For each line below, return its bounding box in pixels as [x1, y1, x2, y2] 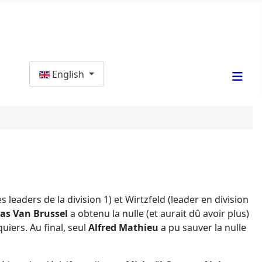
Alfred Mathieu [88, 221, 158, 235]
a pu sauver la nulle [158, 221, 246, 235]
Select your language [28, 61, 122, 74]
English [51, 67, 87, 81]
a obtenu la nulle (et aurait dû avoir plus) [68, 207, 249, 220]
